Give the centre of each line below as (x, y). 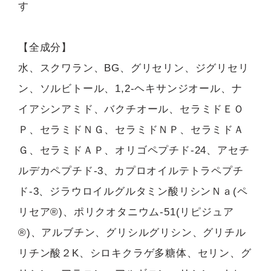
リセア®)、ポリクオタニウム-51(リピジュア (126, 212)
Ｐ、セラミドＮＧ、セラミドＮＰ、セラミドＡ (131, 130)
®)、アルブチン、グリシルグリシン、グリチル (132, 233)
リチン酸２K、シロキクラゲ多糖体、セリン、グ (135, 253)
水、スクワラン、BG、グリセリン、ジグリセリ (134, 68)
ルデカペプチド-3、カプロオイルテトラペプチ (131, 171)
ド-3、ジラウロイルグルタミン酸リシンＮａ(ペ (133, 192)
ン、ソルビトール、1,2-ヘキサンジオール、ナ (130, 89)
